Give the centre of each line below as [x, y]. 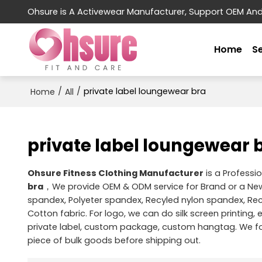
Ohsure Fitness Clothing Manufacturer [115, 173]
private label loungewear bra [144, 91]
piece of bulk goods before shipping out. [114, 240]
